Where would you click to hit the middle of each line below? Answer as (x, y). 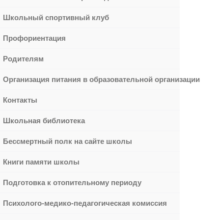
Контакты (20, 100)
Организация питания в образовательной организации (101, 79)
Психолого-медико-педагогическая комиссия (85, 203)
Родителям (23, 59)
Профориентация (34, 38)
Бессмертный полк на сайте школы (67, 141)
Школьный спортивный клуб (56, 17)
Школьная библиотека (44, 121)
